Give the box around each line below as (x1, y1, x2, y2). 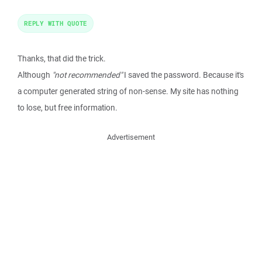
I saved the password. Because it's (122, 70, 244, 80)
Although (18, 70, 52, 80)
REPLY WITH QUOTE (24, 19, 87, 27)
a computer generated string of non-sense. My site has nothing (18, 86, 239, 96)
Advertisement (107, 132, 155, 142)
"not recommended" (52, 70, 122, 80)
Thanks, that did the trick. (18, 53, 106, 64)
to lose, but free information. (18, 102, 118, 113)
